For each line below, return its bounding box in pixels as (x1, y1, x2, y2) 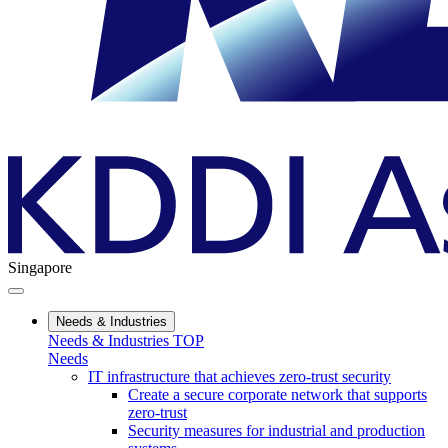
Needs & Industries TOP (48, 332, 204, 349)
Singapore (8, 259, 72, 276)
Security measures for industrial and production (128, 422, 425, 439)
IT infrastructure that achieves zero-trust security (88, 368, 391, 385)
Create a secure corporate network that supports (128, 386, 427, 403)
